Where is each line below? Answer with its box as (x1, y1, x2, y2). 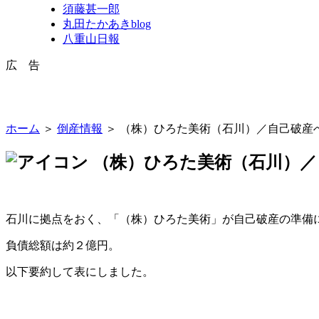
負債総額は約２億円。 (6, 239, 120, 251)
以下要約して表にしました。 (6, 265, 154, 278)
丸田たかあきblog (63, 17, 151, 30)
